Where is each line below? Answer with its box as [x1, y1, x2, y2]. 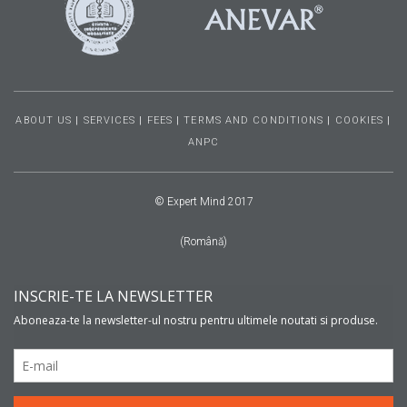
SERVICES [83, 114, 136, 126]
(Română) [180, 234, 227, 248]
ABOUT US [15, 114, 73, 126]
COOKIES [334, 114, 384, 126]
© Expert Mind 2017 [154, 194, 253, 208]
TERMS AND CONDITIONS [184, 114, 324, 126]
